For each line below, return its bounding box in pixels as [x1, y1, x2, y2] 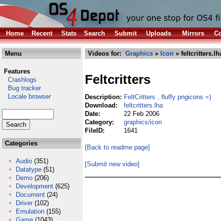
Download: [85, 102, 119, 109]
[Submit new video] [85, 160, 140, 168]
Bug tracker [2, 84, 41, 92]
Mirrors [182, 30, 204, 37]
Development [16, 183, 53, 190]
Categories [3, 140, 37, 147]
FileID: [85, 127, 107, 134]
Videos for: [86, 50, 125, 57]
